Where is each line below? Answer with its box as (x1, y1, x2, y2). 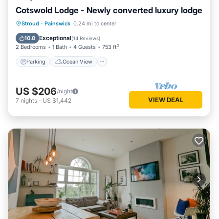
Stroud (22, 20, 39, 27)
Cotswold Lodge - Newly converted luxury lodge (16, 5, 202, 15)
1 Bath (52, 44, 67, 50)
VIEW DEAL (148, 95, 183, 104)
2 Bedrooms (16, 44, 46, 50)
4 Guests (73, 44, 96, 50)
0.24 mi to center (73, 20, 116, 27)
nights (21, 96, 37, 104)
